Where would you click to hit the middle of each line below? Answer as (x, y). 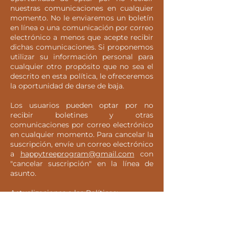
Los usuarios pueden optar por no (82, 105)
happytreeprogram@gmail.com (77, 154)
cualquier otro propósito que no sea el (82, 66)
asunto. (23, 173)
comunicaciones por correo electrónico (82, 125)
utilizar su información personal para (82, 57)
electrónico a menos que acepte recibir (82, 37)
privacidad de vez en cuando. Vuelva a (82, 222)
